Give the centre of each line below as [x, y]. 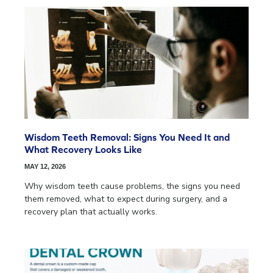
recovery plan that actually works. [91, 212]
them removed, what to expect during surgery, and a [126, 199]
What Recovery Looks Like [83, 150]
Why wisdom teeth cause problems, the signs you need [132, 186]
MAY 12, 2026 [45, 167]
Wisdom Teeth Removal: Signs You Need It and [127, 137]
